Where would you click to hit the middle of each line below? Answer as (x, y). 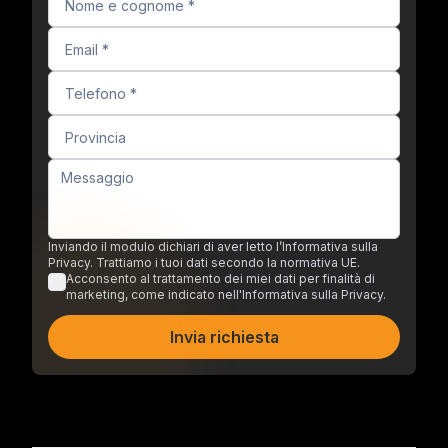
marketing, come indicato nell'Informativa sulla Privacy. (226, 294)
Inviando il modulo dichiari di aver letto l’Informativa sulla (213, 246)
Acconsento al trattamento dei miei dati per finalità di (220, 278)
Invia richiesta (224, 337)
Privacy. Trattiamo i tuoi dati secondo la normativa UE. (204, 262)
